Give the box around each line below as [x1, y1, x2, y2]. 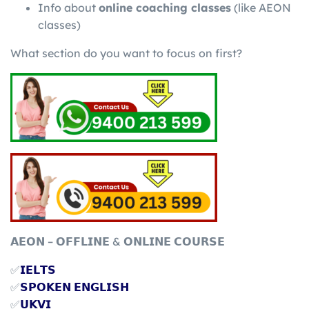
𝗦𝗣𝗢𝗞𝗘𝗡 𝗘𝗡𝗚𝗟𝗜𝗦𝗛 [20, 279, 129, 294]
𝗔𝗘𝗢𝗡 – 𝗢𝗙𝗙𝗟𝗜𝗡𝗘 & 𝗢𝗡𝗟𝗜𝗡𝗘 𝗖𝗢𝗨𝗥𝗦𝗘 [10, 234, 225, 248]
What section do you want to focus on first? [10, 46, 242, 60]
